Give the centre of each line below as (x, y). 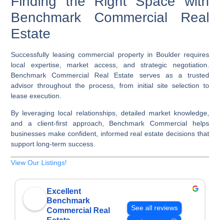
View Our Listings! (39, 162)
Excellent (64, 192)
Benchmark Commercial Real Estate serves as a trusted (110, 75)
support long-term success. (53, 144)
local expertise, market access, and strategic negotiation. (110, 65)
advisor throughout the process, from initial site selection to (110, 85)
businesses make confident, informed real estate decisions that (110, 134)
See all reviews (155, 208)
